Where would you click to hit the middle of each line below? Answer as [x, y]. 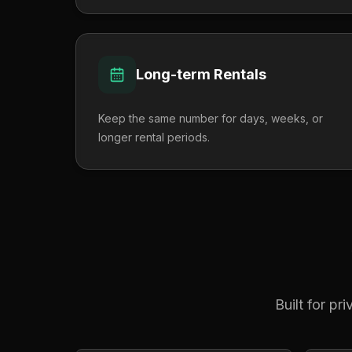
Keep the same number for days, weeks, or [211, 118]
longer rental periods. [154, 137]
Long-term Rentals [201, 74]
